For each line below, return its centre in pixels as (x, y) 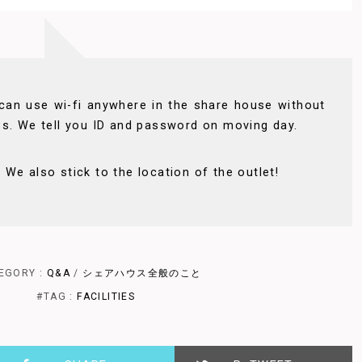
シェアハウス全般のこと (142, 273)
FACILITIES (106, 296)
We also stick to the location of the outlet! (142, 173)
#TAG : (57, 296)
